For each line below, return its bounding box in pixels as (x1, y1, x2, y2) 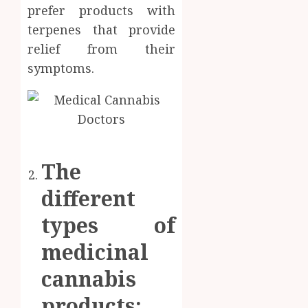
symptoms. (27, 59, 94, 76)
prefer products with (27, 1, 176, 19)
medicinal (41, 237, 148, 266)
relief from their (27, 40, 176, 57)
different (41, 184, 135, 212)
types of (41, 210, 176, 239)
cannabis (41, 264, 136, 293)
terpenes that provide (27, 21, 176, 38)
